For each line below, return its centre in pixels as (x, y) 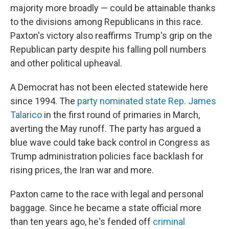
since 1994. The (44, 101)
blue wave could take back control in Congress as (110, 143)
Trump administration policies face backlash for (107, 156)
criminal (169, 222)
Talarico (26, 115)
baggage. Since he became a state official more (106, 208)
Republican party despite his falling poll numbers (108, 50)
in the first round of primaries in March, (121, 115)
